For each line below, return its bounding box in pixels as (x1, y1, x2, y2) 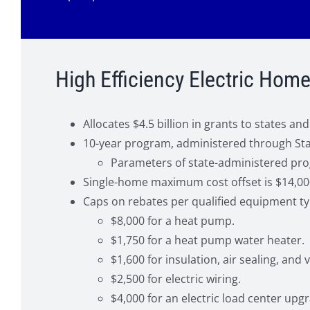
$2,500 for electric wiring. (110, 271, 241, 287)
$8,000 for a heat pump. (110, 213, 235, 229)
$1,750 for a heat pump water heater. (110, 232, 304, 248)
